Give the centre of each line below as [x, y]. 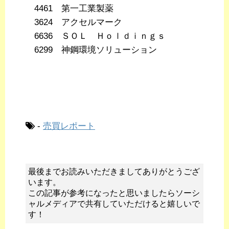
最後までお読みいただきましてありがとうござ [114, 172]
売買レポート [69, 126]
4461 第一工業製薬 [70, 9]
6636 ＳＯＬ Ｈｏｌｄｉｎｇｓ [96, 36]
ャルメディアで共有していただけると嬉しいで [114, 204]
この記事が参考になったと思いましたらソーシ [114, 193]
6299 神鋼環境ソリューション [91, 50]
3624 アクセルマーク [74, 22]
